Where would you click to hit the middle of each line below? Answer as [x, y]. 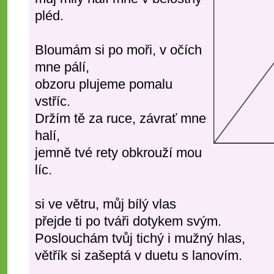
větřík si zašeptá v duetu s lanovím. [139, 255]
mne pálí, [62, 67]
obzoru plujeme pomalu [104, 84]
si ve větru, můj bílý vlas [106, 204]
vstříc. [53, 101]
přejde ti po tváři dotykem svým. [128, 221]
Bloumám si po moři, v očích [118, 50]
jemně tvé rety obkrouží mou [118, 153]
